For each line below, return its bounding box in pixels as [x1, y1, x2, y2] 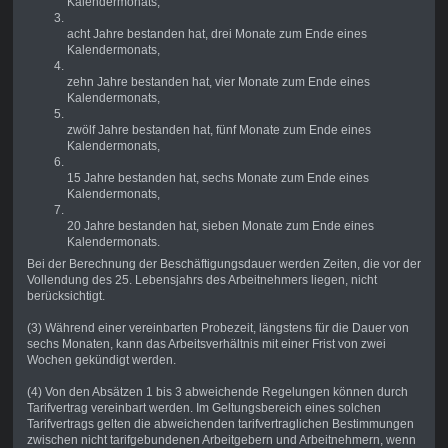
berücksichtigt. [26, 289, 105, 304]
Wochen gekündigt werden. [26, 353, 176, 368]
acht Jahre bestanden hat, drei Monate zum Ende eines [66, 27, 367, 42]
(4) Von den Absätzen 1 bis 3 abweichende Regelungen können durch [26, 385, 408, 400]
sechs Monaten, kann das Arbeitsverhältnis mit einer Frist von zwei [26, 337, 386, 352]
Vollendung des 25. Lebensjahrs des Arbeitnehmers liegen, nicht [26, 273, 377, 288]
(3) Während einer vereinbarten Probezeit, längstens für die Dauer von [26, 321, 409, 336]
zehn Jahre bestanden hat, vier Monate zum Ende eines [66, 75, 370, 90]
